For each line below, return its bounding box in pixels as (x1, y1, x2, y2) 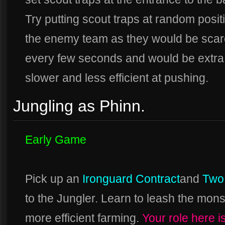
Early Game (25, 133, 86, 146)
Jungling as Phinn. (13, 97, 145, 115)
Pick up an (25, 172, 82, 185)
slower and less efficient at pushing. (25, 71, 208, 84)
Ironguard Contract (82, 172, 180, 185)
